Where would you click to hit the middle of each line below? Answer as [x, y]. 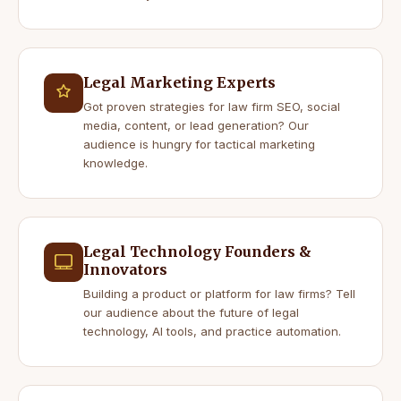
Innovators [125, 269]
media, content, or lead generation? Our [196, 125]
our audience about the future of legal [191, 312]
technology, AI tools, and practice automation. [212, 331]
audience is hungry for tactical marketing [199, 144]
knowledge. [115, 162]
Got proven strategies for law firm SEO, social [212, 106]
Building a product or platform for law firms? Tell [219, 293]
